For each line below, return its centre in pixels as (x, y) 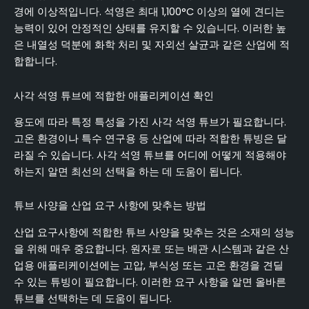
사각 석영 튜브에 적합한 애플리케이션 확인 (114, 96)
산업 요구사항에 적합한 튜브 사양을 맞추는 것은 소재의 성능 (154, 232)
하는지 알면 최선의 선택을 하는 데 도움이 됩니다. (128, 171)
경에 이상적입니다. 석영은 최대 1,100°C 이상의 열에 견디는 (149, 11)
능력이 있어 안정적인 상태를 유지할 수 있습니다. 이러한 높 (150, 28)
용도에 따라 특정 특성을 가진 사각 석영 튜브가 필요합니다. (150, 122)
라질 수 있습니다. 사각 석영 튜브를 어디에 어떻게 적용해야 (150, 155)
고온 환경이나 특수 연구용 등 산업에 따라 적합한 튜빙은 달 (150, 138)
